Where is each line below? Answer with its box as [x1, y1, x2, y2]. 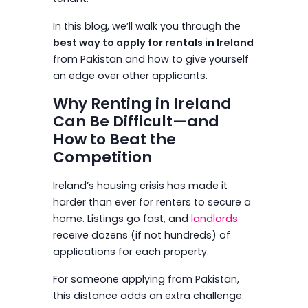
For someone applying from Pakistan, [52, 272, 239, 286]
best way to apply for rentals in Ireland [52, 35, 254, 49]
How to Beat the [52, 128, 176, 150]
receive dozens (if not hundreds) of [52, 228, 230, 242]
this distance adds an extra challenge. [52, 288, 244, 302]
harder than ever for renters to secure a [52, 195, 251, 209]
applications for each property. [52, 244, 209, 258]
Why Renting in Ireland [52, 92, 232, 114]
